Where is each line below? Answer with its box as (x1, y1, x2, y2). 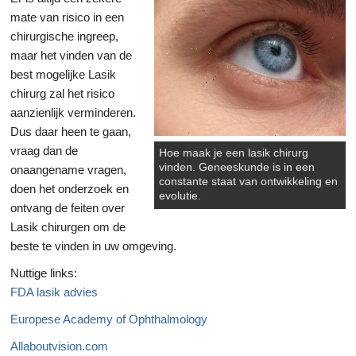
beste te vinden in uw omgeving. (10, 238, 176, 253)
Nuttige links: (10, 265, 77, 280)
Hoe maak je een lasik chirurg (159, 146, 309, 159)
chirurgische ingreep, (10, 29, 118, 43)
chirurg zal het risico (10, 86, 114, 100)
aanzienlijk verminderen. (10, 105, 136, 119)
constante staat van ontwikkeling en (159, 175, 339, 188)
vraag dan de (10, 143, 78, 157)
